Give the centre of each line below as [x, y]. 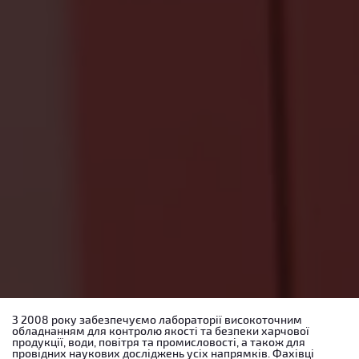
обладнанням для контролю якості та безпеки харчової [161, 331]
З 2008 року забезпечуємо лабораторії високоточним [157, 319]
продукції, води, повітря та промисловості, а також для [159, 342]
